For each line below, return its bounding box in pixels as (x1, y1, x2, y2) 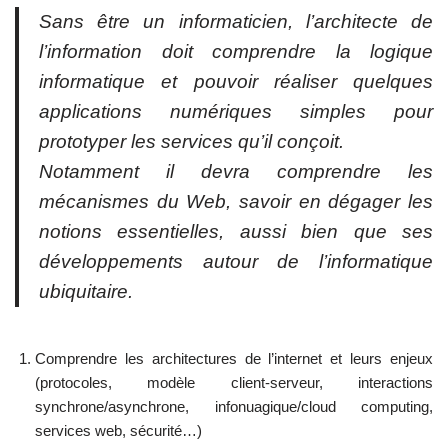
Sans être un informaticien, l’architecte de (39, 10, 433, 32)
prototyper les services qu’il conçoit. (39, 130, 344, 152)
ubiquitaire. (39, 280, 133, 302)
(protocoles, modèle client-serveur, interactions (35, 373, 433, 391)
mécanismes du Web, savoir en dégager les (39, 190, 433, 212)
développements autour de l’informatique (39, 250, 433, 272)
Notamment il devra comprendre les (39, 160, 433, 182)
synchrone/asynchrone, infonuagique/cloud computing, (35, 397, 433, 415)
